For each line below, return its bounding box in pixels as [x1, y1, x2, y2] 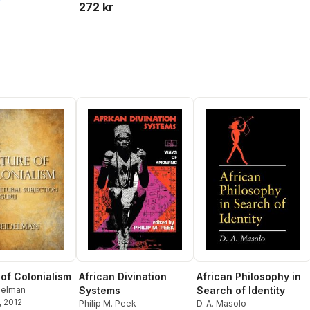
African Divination [79, 271, 167, 283]
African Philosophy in [197, 271, 301, 283]
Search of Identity [197, 284, 285, 297]
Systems [79, 284, 120, 297]
